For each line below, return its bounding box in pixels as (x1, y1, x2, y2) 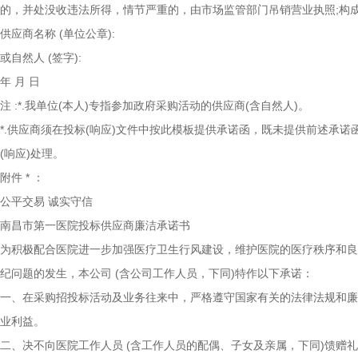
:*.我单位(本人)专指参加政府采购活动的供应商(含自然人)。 (14, 99, 309, 112)
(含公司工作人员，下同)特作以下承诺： (115, 267, 313, 280)
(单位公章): (59, 27, 115, 40)
